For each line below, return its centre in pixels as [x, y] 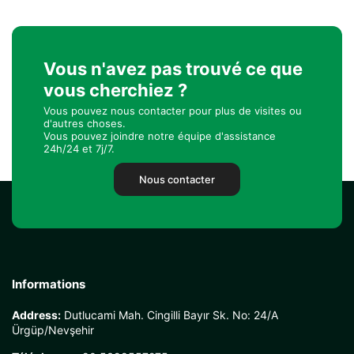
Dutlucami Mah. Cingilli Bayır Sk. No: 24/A [169, 315]
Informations [49, 284]
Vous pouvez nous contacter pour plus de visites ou [173, 111]
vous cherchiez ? [115, 90]
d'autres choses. [85, 123]
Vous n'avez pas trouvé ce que [173, 69]
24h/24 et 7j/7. [79, 149]
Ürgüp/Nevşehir [53, 330]
